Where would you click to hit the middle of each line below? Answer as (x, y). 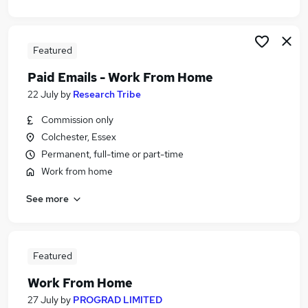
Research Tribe (107, 94)
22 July (43, 94)
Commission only (77, 120)
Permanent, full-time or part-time (112, 154)
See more (47, 198)
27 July (43, 300)
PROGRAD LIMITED (118, 300)
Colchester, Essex (79, 137)
